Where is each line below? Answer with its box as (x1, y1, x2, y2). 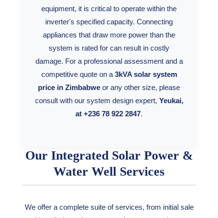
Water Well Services (54, 164, 164, 179)
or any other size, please (100, 83, 180, 91)
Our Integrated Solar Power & (25, 148, 193, 163)
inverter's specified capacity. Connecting (45, 18, 173, 26)
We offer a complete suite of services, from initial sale (24, 203, 194, 211)
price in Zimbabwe (38, 83, 100, 91)
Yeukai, (159, 96, 183, 105)
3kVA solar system (114, 70, 177, 78)
